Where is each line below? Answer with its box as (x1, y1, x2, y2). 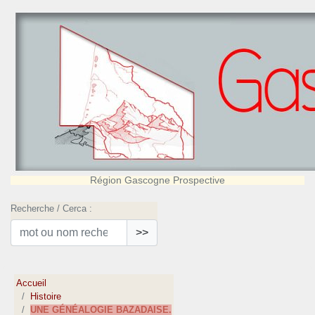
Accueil (16, 278, 47, 289)
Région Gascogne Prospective (90, 174, 225, 186)
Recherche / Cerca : (11, 203, 92, 214)
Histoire (30, 291, 62, 302)
